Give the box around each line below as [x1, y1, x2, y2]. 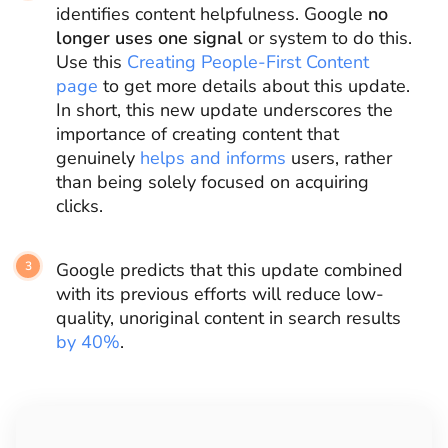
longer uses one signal [56, 26, 243, 50]
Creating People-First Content [127, 50, 369, 74]
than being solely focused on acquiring [56, 170, 369, 194]
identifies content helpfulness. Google [56, 2, 368, 26]
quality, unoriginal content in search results [56, 306, 401, 330]
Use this [56, 50, 127, 74]
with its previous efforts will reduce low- [56, 282, 384, 306]
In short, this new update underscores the [56, 98, 393, 122]
